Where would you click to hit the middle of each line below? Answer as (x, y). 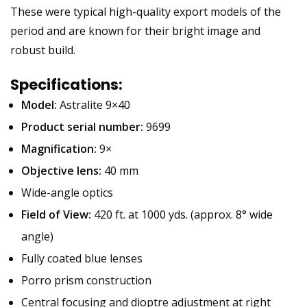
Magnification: (59, 149)
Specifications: (66, 85)
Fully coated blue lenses (82, 259)
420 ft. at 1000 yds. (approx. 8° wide (182, 215)
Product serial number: (82, 127)
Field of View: (56, 215)
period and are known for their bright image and (135, 31)
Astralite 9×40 (94, 105)
